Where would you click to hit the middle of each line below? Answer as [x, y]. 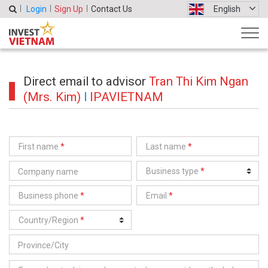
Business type [173, 171]
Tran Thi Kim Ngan [199, 81]
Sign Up [69, 9]
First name [39, 147]
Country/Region [49, 220]
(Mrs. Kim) [52, 97]
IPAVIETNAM [127, 97]
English [227, 9]
